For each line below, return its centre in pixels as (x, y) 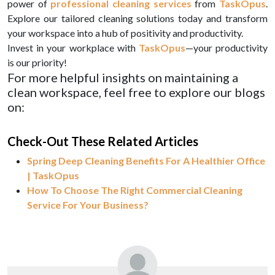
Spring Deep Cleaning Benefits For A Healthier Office (146, 161)
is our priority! (37, 63)
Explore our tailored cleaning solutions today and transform (137, 18)
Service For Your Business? (88, 205)
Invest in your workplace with (73, 48)
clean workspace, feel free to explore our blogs (136, 92)
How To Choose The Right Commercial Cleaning (135, 190)
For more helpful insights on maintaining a (123, 78)
